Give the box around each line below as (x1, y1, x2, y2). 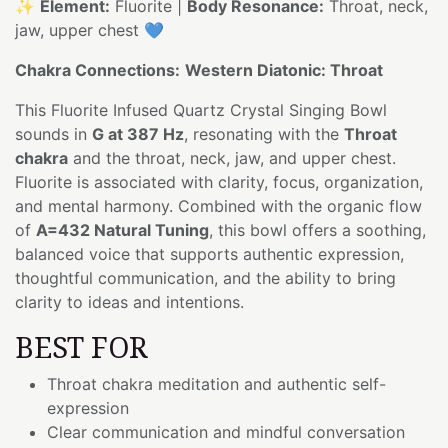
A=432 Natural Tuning (36, 219, 209, 240)
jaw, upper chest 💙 (15, 19, 164, 40)
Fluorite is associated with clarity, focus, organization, (15, 171, 423, 192)
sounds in (15, 123, 92, 144)
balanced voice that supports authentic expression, (15, 243, 404, 264)
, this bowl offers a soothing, (209, 219, 426, 240)
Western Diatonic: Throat (185, 59, 383, 80)
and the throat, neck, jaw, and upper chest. (68, 147, 396, 168)
